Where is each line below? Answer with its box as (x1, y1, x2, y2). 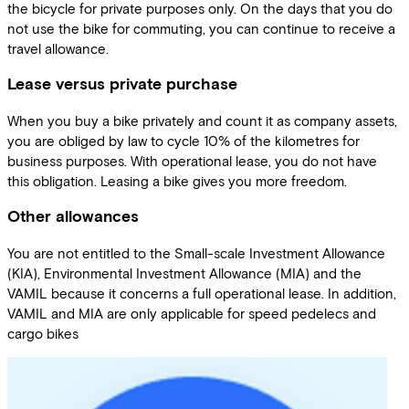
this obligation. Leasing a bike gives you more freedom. (7, 172, 347, 189)
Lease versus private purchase (7, 74, 237, 94)
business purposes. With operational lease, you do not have (7, 152, 377, 169)
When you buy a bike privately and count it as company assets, (7, 111, 397, 129)
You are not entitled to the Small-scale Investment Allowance (7, 245, 385, 262)
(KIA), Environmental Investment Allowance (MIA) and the (7, 265, 362, 282)
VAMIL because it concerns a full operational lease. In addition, (7, 285, 396, 302)
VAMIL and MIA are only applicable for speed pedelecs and (7, 305, 376, 322)
